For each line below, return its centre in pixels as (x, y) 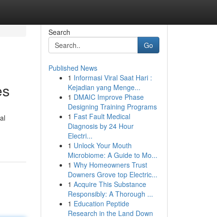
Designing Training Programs (112, 107)
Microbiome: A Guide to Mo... (112, 155)
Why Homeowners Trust (110, 165)
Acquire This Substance (110, 184)
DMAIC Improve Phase (108, 97)
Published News (73, 68)
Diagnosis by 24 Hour (101, 126)
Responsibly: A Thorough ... (110, 194)
